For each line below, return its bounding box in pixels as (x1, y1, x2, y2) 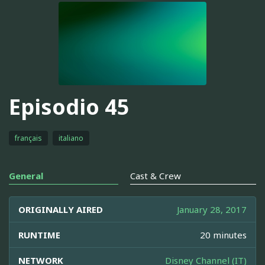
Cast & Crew (130, 169, 181, 182)
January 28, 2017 (177, 203, 247, 215)
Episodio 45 (9, 92, 130, 122)
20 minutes (200, 228, 247, 241)
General (9, 169, 43, 182)
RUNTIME (18, 228, 60, 241)
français (15, 132, 42, 143)
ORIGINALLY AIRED (18, 203, 103, 215)
